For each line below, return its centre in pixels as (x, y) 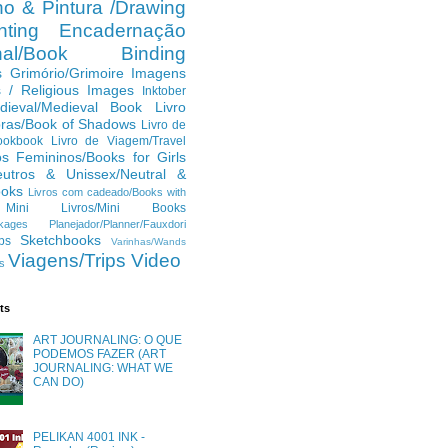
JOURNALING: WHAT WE (102, 368)
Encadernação (122, 30)
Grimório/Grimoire (66, 73)
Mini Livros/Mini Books (96, 208)
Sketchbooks (60, 240)
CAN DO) (58, 382)
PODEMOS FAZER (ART (99, 354)
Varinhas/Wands (148, 241)
